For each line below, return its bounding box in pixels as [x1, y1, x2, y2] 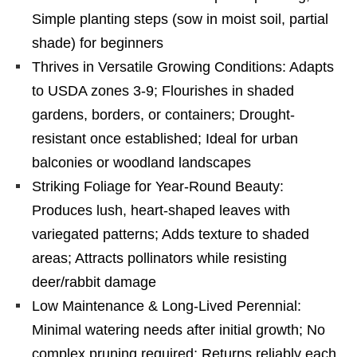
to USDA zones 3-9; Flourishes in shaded [32, 83, 294, 99]
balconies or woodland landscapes [32, 155, 251, 171]
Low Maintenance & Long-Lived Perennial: [32, 298, 301, 314]
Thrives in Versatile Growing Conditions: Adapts [32, 59, 334, 75]
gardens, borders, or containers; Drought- [32, 107, 295, 123]
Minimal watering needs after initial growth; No [32, 322, 325, 338]
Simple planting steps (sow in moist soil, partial [32, 11, 328, 27]
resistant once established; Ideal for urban [32, 131, 298, 147]
